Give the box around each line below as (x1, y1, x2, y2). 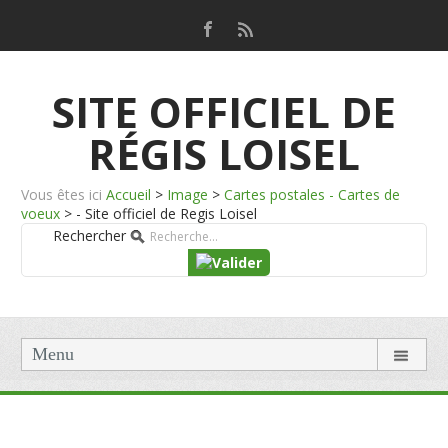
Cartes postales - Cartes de (224, 185, 401, 204)
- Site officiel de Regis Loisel (76, 204, 258, 223)
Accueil (106, 185, 152, 204)
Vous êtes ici (21, 185, 103, 204)
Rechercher (53, 226, 126, 245)
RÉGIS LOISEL (88, 125, 360, 182)
